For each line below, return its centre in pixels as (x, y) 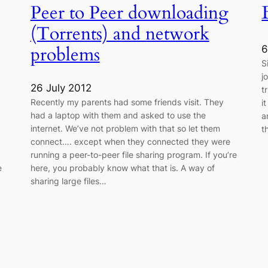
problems (65, 55)
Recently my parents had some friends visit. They (127, 102)
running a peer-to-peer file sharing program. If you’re (133, 155)
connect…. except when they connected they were (130, 142)
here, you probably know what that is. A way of (122, 168)
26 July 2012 (61, 88)
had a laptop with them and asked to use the (118, 115)
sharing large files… (68, 181)
